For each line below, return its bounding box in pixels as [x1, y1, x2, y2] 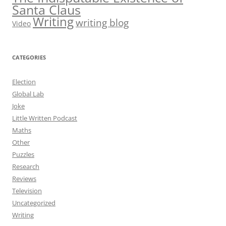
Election [12, 77, 36, 87]
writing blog [76, 16, 129, 30]
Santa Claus [12, 1, 81, 19]
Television [12, 186, 42, 196]
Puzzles [12, 150, 34, 159]
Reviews [12, 174, 36, 184]
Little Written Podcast [12, 114, 77, 123]
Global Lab [12, 89, 44, 99]
